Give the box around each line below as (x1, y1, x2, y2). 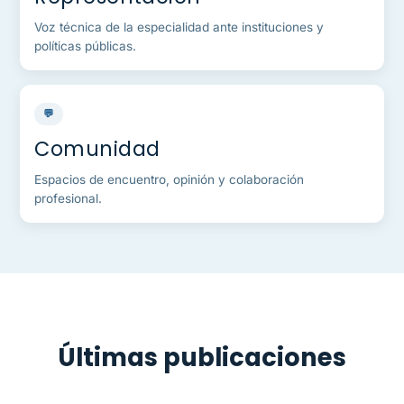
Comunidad (34, 134, 161, 164)
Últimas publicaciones (58, 340, 346, 376)
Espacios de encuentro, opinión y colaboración (34, 172, 305, 188)
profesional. (34, 191, 103, 207)
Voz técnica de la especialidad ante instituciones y (34, 20, 325, 35)
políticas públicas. (34, 39, 137, 54)
